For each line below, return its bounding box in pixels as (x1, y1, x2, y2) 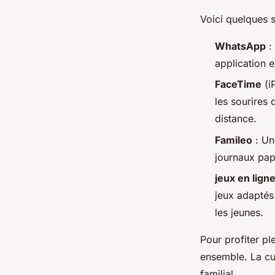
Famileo (215, 133, 252, 146)
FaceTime (215, 78, 261, 91)
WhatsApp (215, 40, 266, 52)
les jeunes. (215, 206, 263, 219)
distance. (215, 112, 257, 125)
